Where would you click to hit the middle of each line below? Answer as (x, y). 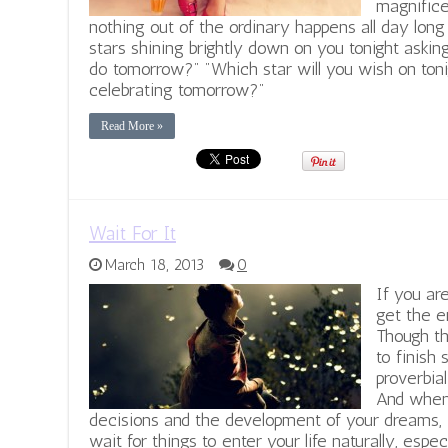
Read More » (132, 126)
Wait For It (132, 233)
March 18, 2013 (154, 265)
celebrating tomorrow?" (177, 90)
